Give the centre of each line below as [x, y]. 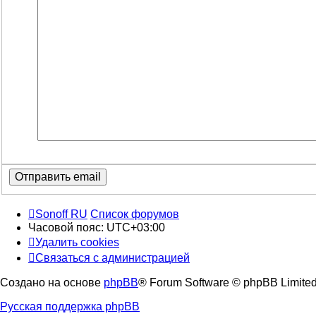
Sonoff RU [61, 214]
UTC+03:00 [136, 228]
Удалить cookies [77, 243]
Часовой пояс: [67, 228]
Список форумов [135, 214]
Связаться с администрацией [113, 258]
